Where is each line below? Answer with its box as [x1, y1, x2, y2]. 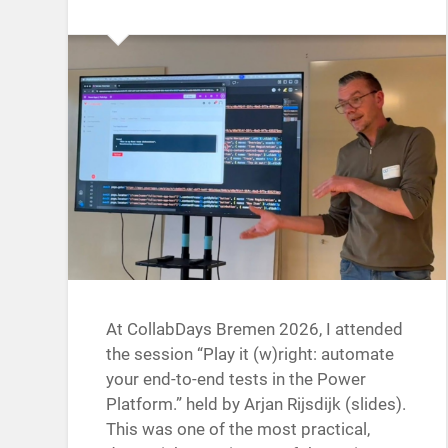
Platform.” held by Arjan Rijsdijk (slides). [106, 394, 407, 415]
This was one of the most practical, [106, 419, 371, 440]
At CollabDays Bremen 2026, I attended [106, 319, 404, 340]
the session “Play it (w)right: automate [106, 344, 395, 365]
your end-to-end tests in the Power [106, 369, 367, 390]
